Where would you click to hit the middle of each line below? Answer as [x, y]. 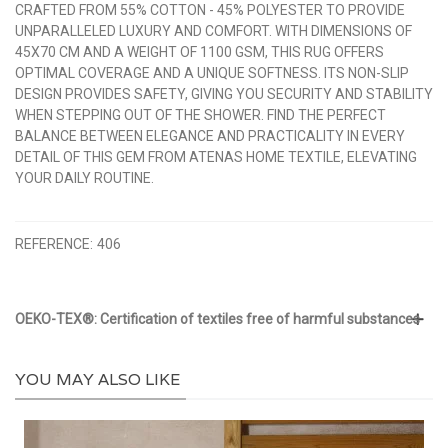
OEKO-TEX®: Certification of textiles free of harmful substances [217, 318]
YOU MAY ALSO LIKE [97, 379]
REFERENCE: [54, 243]
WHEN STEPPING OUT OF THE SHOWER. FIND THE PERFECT [200, 114]
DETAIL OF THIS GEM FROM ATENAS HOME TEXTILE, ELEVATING [216, 156]
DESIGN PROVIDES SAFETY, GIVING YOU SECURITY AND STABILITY [224, 93]
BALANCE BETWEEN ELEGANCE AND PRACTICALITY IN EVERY [210, 135]
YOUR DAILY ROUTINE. [84, 177]
